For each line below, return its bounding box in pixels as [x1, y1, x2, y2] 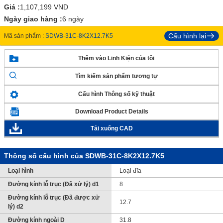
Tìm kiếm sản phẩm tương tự [75, 73, 158, 80]
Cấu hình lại [168, 32, 206, 40]
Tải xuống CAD [90, 125, 133, 132]
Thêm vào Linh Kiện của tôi [78, 55, 154, 62]
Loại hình [8, 167, 33, 174]
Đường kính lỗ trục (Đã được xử [8, 194, 100, 201]
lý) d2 [8, 203, 23, 210]
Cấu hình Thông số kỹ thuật [78, 91, 155, 98]
